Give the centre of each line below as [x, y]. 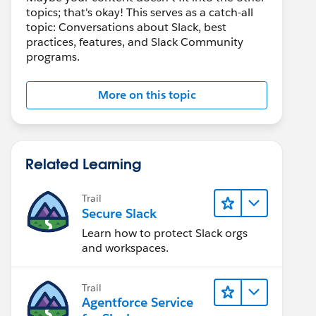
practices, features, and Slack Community [135, 42]
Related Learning [83, 164]
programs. [53, 57]
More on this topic [147, 95]
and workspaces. [125, 248]
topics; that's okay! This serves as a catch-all [140, 12]
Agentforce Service [138, 302]
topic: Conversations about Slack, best [126, 27]
